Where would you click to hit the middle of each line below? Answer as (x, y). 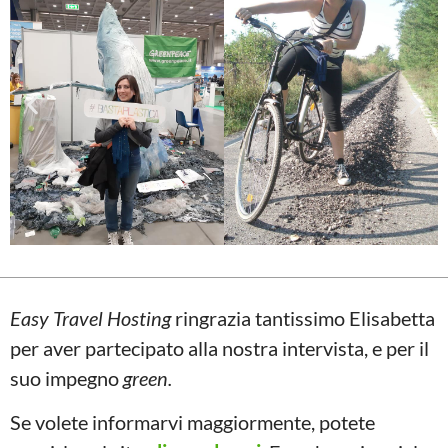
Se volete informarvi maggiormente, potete (192, 421)
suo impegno (66, 377)
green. (147, 377)
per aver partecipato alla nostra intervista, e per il (219, 347)
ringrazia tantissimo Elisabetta (303, 317)
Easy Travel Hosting (90, 317)
